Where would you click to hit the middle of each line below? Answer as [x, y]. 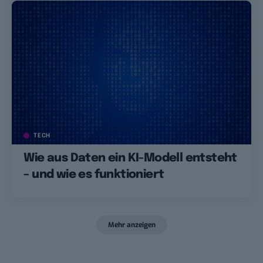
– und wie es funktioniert [94, 174]
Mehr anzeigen [131, 225]
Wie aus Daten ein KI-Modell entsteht [130, 158]
